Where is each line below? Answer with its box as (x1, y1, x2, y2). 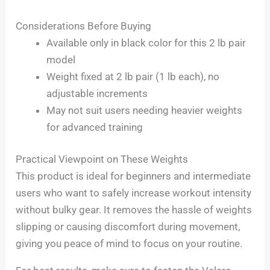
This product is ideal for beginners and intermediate (16, 170, 251, 183)
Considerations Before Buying (16, 19, 152, 32)
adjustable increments (46, 87, 148, 99)
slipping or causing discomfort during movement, (16, 221, 240, 233)
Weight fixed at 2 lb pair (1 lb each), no (46, 70, 220, 83)
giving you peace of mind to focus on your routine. (16, 237, 243, 250)
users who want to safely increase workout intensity (16, 187, 252, 199)
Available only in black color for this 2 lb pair (46, 36, 246, 49)
